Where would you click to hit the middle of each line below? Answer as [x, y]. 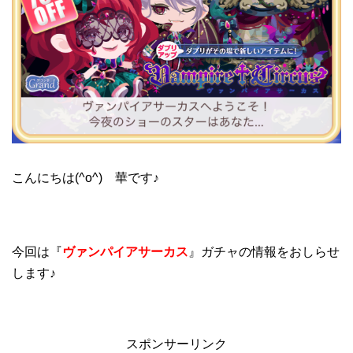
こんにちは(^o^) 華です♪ [85, 177]
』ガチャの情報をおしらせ [264, 251]
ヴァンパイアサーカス [125, 251]
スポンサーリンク [176, 344]
